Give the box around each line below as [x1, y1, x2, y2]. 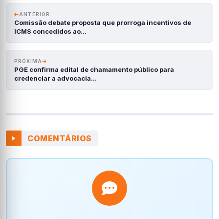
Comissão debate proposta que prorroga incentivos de [14, 19, 191, 26]
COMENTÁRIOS [27, 133, 92, 143]
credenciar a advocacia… [14, 74, 97, 82]
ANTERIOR [19, 11, 50, 17]
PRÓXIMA [14, 58, 42, 64]
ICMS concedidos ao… [14, 27, 87, 35]
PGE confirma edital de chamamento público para [14, 66, 174, 73]
